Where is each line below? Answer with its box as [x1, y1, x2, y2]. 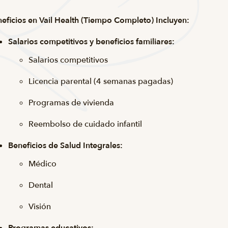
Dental [28, 180, 55, 191]
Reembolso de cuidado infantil [28, 119, 144, 130]
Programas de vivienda [28, 97, 114, 108]
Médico [28, 158, 56, 169]
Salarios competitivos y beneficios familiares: [8, 36, 175, 47]
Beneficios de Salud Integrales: [8, 140, 125, 151]
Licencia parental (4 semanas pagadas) [28, 76, 173, 87]
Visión [28, 201, 51, 212]
